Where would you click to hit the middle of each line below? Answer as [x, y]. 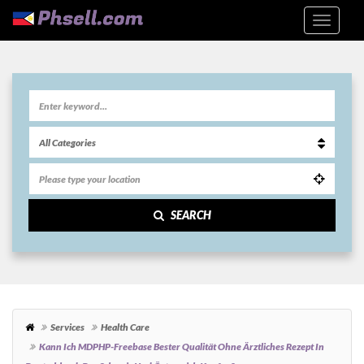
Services [67, 327]
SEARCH [191, 215]
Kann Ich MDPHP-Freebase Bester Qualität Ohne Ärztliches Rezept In [182, 347]
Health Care [125, 327]
